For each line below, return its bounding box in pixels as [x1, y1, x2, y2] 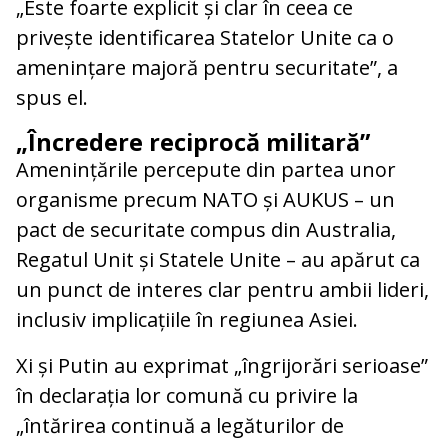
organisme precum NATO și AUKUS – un [16, 186, 395, 214]
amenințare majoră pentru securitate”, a [16, 54, 398, 82]
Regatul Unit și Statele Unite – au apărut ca [16, 246, 420, 274]
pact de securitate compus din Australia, [16, 216, 396, 244]
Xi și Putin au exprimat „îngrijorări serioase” [16, 352, 428, 380]
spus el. [16, 84, 88, 112]
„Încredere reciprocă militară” [16, 126, 370, 159]
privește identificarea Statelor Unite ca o [16, 24, 394, 52]
